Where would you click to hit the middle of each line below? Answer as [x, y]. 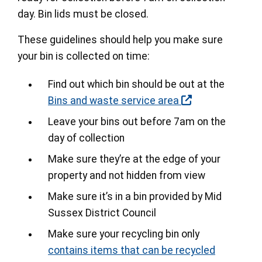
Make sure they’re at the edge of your [134, 159]
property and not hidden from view [128, 175]
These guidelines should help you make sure [120, 39]
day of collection [87, 138]
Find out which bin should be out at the [136, 84]
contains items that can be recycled [132, 250]
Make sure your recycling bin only [124, 234]
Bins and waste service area [113, 100]
